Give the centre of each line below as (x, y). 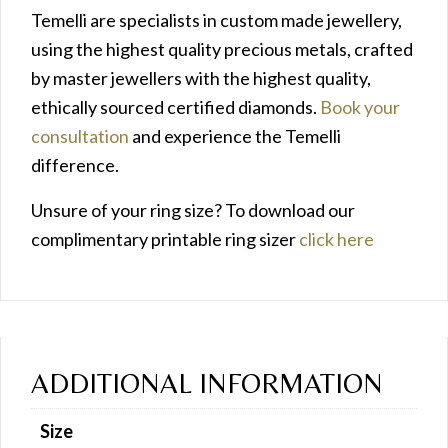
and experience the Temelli (235, 135)
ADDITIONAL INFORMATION (207, 382)
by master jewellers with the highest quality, (201, 77)
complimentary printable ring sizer (165, 238)
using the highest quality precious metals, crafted (222, 48)
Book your (360, 106)
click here (336, 238)
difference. (75, 164)
